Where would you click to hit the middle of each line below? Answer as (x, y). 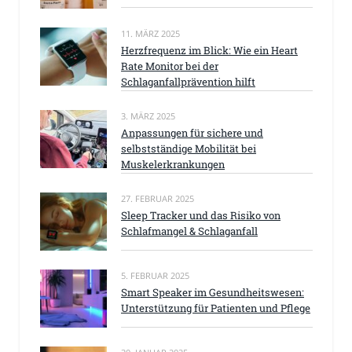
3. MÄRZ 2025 (148, 115)
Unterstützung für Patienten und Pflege (216, 308)
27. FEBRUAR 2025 (158, 199)
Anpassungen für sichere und (192, 132)
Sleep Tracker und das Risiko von (201, 216)
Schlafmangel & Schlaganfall (189, 231)
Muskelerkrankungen (173, 164)
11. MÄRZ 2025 (150, 33)
